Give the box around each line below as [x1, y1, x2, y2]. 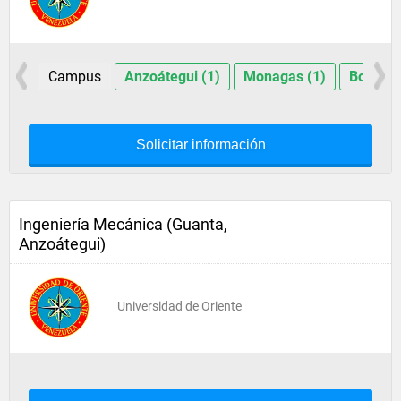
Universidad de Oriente [117, 299, 242, 313]
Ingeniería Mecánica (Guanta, [19, 215, 227, 234]
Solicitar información [135, 137, 266, 152]
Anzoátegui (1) [124, 68, 220, 85]
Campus [47, 68, 101, 85]
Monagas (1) [243, 68, 326, 85]
